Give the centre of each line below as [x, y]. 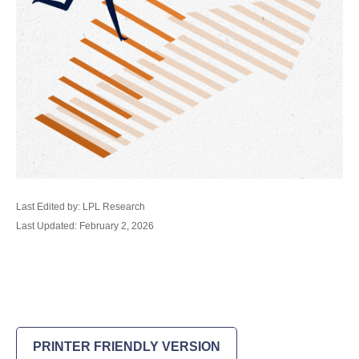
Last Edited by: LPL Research [81, 207]
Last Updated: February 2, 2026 [85, 226]
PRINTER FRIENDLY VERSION [127, 347]
